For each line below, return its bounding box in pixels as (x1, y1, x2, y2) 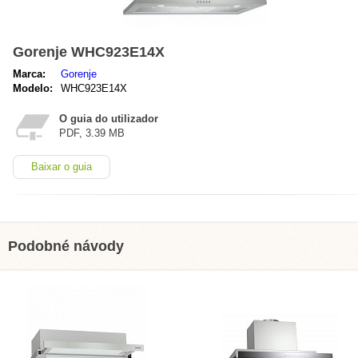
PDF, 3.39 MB (59, 127, 125, 139)
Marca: (13, 68, 46, 80)
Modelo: (13, 82, 53, 94)
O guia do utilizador (59, 113, 158, 125)
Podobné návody (8, 238, 124, 254)
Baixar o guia (31, 161, 92, 173)
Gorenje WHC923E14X (13, 44, 165, 60)
